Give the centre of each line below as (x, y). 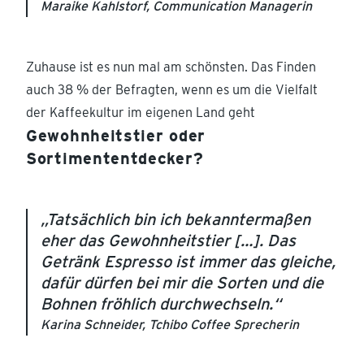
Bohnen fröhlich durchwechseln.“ (161, 304)
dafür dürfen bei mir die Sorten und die (182, 283)
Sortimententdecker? (115, 159)
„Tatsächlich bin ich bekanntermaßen (175, 220)
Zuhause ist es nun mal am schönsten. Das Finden (171, 67)
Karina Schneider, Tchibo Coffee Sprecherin (170, 325)
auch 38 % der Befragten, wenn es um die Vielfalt (172, 90)
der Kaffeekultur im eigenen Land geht (141, 113)
